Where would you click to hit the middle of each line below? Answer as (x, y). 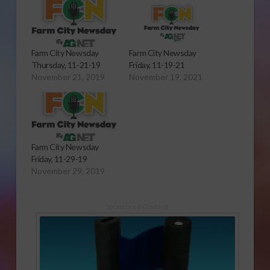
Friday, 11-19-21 (157, 65)
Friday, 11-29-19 (59, 159)
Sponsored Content (137, 206)
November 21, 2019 (68, 77)
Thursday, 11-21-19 (66, 65)
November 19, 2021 (165, 77)
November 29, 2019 (68, 171)
